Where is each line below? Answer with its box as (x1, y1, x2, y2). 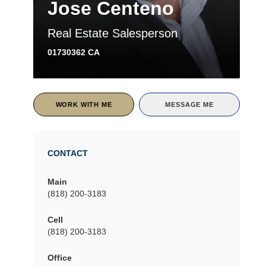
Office (47, 252, 72, 262)
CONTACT (47, 148, 88, 158)
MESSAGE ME (165, 100, 214, 108)
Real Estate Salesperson (47, 26, 178, 40)
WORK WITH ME (55, 100, 112, 108)
